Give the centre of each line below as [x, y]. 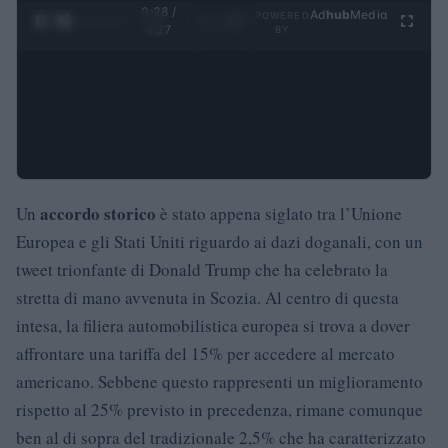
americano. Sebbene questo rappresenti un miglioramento [219, 381]
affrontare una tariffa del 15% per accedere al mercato [205, 353]
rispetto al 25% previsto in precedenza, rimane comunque [219, 409]
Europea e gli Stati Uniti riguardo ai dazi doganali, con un [219, 241]
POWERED [282, 15]
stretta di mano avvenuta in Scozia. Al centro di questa [207, 297]
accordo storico [98, 213]
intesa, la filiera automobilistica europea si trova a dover [213, 325]
